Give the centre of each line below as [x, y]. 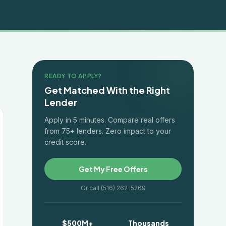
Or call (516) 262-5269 [113, 188]
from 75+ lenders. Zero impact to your [108, 131]
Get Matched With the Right [107, 90]
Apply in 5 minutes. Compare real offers [110, 120]
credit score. [65, 142]
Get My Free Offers [113, 169]
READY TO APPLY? [73, 76]
